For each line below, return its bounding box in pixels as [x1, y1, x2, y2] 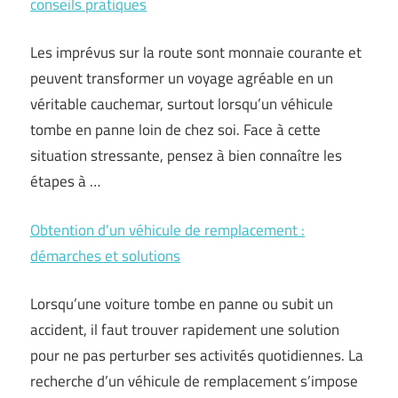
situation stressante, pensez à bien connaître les [30, 144, 342, 167]
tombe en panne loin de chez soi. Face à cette [30, 118, 321, 141]
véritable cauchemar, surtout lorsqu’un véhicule [30, 92, 333, 115]
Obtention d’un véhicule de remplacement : [30, 218, 305, 242]
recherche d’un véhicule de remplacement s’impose [30, 370, 358, 393]
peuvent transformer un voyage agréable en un [30, 67, 333, 90]
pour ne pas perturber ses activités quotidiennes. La [30, 344, 363, 367]
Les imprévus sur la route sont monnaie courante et [30, 41, 362, 64]
